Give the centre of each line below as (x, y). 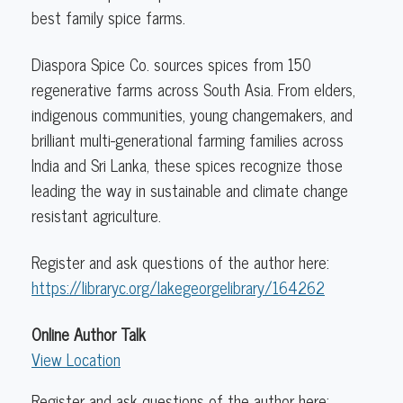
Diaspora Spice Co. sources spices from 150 (171, 64)
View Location (76, 359)
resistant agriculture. (96, 215)
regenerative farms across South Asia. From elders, (193, 90)
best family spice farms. (108, 18)
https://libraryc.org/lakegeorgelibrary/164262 (178, 287)
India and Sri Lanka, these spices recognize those (187, 165)
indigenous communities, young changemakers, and (192, 115)
